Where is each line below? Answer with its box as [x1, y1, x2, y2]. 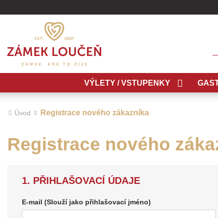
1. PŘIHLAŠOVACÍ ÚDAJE [22, 175, 140, 186]
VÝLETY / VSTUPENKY [84, 78, 170, 87]
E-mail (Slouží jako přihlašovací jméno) [22, 198, 151, 206]
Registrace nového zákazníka [40, 109, 149, 117]
